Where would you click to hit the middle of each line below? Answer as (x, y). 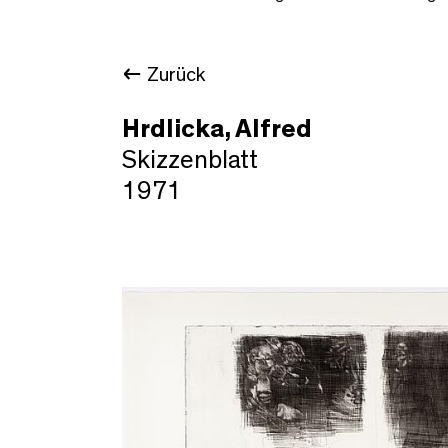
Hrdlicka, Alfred (217, 128)
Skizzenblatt (190, 159)
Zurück (176, 74)
